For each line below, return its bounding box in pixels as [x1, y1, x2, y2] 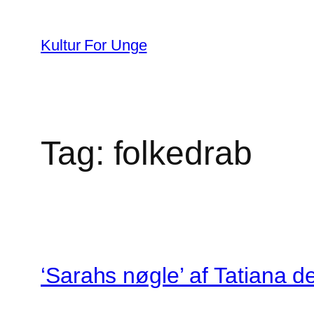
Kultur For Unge [41, 36, 147, 54]
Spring [5, 6, 49, 24]
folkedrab [113, 135, 252, 172]
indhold [5, 48, 54, 66]
